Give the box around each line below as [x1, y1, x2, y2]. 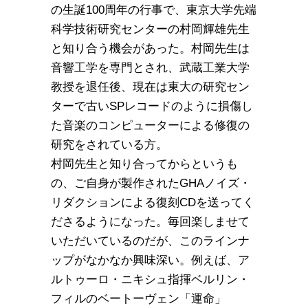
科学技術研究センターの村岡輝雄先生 [51, 22, 250, 36]
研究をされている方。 [51, 137, 168, 151]
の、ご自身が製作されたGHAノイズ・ [51, 176, 251, 190]
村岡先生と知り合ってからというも [51, 157, 238, 170]
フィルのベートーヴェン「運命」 [51, 291, 226, 305]
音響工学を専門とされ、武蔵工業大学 [51, 60, 250, 74]
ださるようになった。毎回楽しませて [51, 214, 250, 228]
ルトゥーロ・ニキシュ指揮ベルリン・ [51, 272, 250, 286]
